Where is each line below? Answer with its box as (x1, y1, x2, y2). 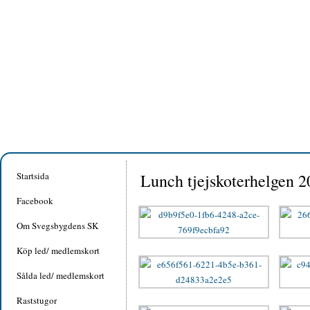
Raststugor (17, 294, 57, 307)
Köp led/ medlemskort (17, 244, 100, 257)
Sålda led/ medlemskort (17, 269, 104, 282)
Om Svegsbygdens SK (17, 219, 98, 232)
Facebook (17, 194, 53, 207)
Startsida (17, 170, 49, 182)
